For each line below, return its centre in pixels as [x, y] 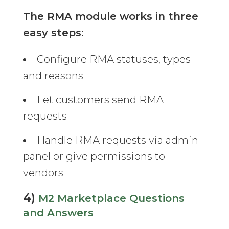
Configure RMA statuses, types [113, 60]
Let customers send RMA [100, 100]
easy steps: [53, 33]
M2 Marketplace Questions [111, 199]
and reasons [53, 76]
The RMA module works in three [110, 17]
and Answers [58, 213]
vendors [43, 173]
